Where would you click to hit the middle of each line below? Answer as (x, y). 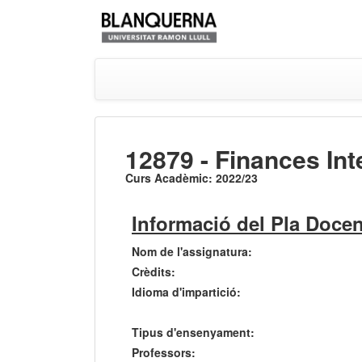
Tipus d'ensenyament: (193, 333)
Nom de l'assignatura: (192, 252)
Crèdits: (154, 272)
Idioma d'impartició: (186, 292)
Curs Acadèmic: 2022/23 (192, 178)
